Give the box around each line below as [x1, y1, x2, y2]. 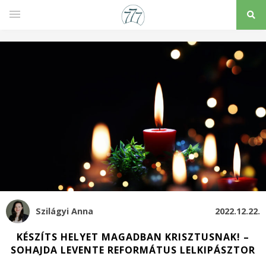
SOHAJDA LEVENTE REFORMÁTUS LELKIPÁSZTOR [11, 243, 255, 256]
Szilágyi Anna [36, 205, 93, 217]
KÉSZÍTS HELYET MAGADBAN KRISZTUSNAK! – [17, 230, 249, 243]
